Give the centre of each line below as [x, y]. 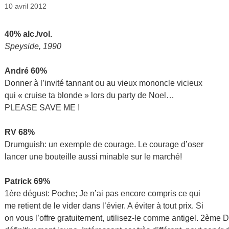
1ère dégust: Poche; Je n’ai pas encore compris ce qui [102, 194]
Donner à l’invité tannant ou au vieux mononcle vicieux [104, 83]
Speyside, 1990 [33, 47]
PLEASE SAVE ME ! [42, 108]
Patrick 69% [27, 181]
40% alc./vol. [28, 34]
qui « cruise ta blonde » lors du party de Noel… [89, 96]
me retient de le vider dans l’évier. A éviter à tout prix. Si [104, 206]
